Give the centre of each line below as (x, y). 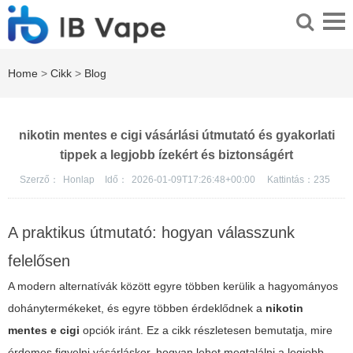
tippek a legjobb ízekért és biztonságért (176, 155)
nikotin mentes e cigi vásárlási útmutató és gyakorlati (176, 136)
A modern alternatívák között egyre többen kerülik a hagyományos (173, 286)
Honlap (80, 180)
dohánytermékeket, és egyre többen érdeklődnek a (137, 308)
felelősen (39, 261)
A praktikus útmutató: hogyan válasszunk (151, 233)
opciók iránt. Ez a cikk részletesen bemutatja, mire (206, 331)
